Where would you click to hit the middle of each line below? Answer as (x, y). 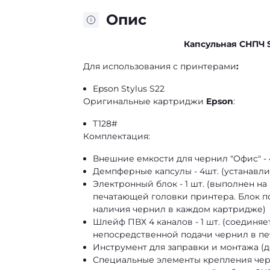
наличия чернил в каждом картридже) (179, 209)
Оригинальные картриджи (145, 101)
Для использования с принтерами (160, 66)
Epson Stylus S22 (129, 89)
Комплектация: (117, 136)
